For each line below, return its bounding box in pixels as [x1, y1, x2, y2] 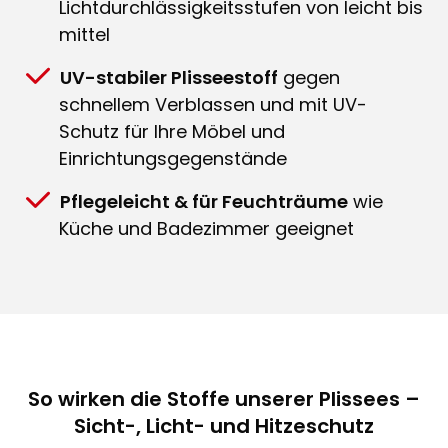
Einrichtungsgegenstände [59, 145, 287, 171]
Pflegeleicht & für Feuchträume [60, 188, 348, 214]
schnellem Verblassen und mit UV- [59, 91, 367, 117]
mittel [59, 21, 110, 47]
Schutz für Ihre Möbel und [59, 118, 285, 144]
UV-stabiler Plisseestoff [60, 64, 278, 90]
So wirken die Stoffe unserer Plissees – [28, 384, 420, 413]
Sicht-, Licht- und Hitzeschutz [74, 411, 374, 440]
